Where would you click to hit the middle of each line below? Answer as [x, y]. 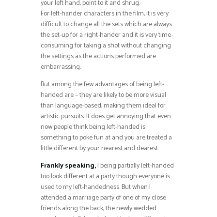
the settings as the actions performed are [98, 57]
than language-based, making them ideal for [103, 106]
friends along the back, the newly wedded [99, 209]
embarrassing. [61, 67]
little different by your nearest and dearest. [100, 149]
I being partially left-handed [135, 166]
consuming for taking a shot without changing [106, 46]
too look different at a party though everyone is [105, 177]
